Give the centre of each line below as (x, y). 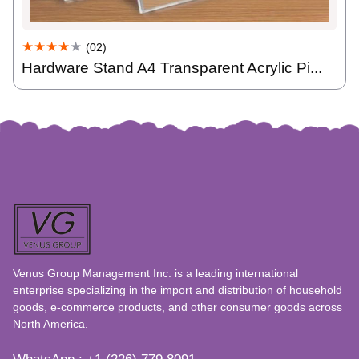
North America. (50, 323)
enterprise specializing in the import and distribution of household (177, 290)
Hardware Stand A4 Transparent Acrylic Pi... (172, 67)
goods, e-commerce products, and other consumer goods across (177, 307)
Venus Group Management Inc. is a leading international (155, 273)
